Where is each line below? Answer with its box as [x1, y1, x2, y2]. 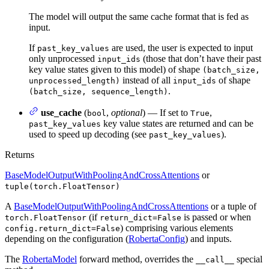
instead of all [120, 74, 173, 85]
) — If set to [142, 107, 190, 118]
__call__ [196, 255, 234, 264]
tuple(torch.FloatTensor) [5, 181, 120, 191]
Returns [5, 149, 34, 160]
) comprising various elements [120, 222, 233, 233]
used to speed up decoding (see [29, 128, 149, 139]
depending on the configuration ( [5, 233, 128, 244]
